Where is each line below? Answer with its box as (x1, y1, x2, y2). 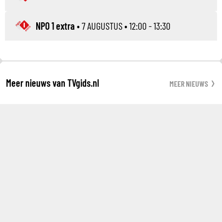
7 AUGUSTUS (82, 19, 122, 32)
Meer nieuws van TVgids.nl (6, 76, 99, 89)
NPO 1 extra (36, 19, 75, 32)
